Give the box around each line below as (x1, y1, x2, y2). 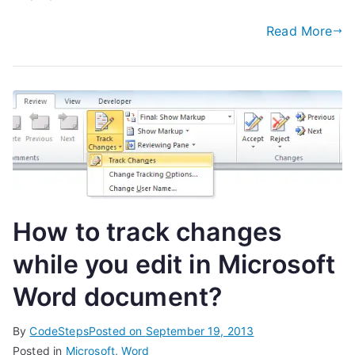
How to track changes (13, 216, 283, 247)
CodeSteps (29, 323, 89, 338)
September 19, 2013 (145, 323, 254, 338)
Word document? (13, 281, 223, 312)
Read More (266, 23, 333, 39)
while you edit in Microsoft (13, 248, 336, 280)
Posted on (88, 323, 146, 338)
